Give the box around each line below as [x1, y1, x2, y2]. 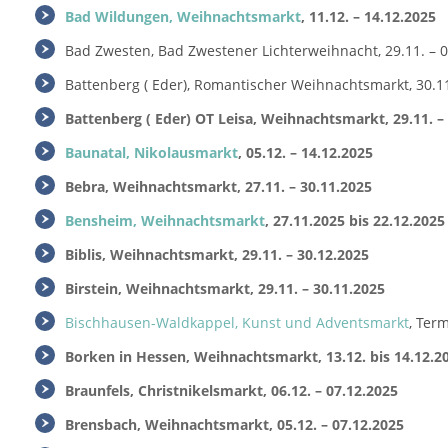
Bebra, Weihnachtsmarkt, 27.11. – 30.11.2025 [65, 177, 372, 196]
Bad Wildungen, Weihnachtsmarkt [65, 7, 301, 26]
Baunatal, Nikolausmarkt [65, 143, 238, 162]
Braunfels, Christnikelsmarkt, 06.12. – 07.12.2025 [65, 381, 398, 400]
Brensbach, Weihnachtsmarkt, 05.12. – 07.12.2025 [65, 415, 404, 434]
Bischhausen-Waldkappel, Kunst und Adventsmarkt [65, 313, 409, 332]
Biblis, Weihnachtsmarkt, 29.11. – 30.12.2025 [65, 245, 369, 264]
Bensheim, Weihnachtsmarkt [65, 211, 265, 230]
